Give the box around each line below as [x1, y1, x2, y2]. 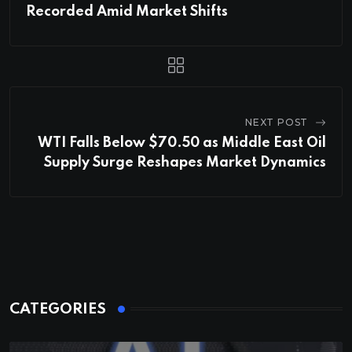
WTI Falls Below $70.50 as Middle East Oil [38, 135, 326, 150]
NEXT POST [244, 115, 309, 128]
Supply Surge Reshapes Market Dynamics [44, 155, 326, 170]
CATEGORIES [9, 301, 106, 317]
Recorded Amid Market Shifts [26, 4, 228, 19]
